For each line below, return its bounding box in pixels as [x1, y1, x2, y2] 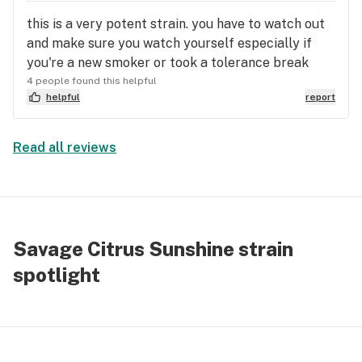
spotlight [13, 263, 100, 286]
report [305, 91, 335, 103]
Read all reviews [13, 140, 116, 155]
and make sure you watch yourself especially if [27, 36, 312, 51]
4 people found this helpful [27, 75, 157, 86]
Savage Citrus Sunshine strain [13, 238, 293, 260]
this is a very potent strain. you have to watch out [27, 16, 325, 32]
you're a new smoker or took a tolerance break [27, 55, 309, 70]
